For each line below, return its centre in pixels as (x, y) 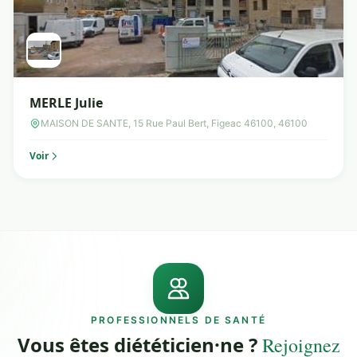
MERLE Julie (66, 103)
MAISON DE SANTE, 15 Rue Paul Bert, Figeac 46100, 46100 (174, 123)
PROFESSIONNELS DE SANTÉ (178, 320)
